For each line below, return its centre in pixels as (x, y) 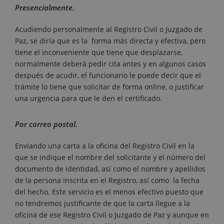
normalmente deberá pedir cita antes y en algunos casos (110, 64)
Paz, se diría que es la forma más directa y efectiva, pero (110, 41)
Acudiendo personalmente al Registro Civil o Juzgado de (109, 29)
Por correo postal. (46, 124)
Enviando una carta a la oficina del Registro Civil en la (105, 146)
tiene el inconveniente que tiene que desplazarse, (99, 52)
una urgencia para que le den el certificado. (88, 98)
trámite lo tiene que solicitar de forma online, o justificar (109, 87)
